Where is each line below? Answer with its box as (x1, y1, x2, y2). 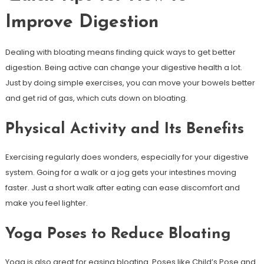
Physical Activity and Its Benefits (5, 121, 244, 137)
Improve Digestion (5, 13, 159, 32)
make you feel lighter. (5, 197, 88, 209)
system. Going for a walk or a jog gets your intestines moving (5, 166, 236, 178)
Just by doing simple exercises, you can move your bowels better (5, 77, 255, 88)
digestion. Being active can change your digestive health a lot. (5, 61, 242, 73)
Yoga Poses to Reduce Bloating (5, 226, 231, 242)
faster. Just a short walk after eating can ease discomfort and (5, 181, 240, 193)
